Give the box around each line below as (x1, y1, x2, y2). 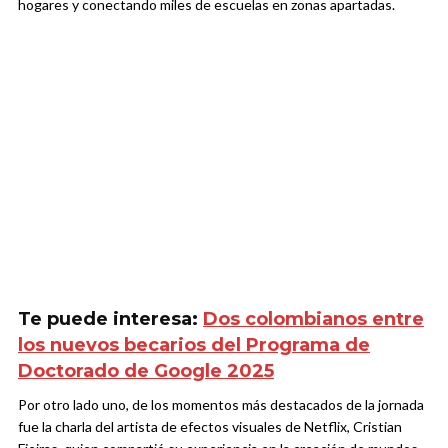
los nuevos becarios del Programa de (18, 334, 370, 357)
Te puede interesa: (18, 308, 203, 331)
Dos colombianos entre (203, 308, 424, 331)
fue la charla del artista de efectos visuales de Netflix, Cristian (18, 418, 402, 436)
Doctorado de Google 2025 (18, 360, 274, 383)
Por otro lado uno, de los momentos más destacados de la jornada (18, 396, 424, 414)
